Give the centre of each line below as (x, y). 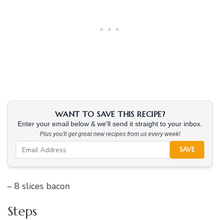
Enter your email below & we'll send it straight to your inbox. (110, 124)
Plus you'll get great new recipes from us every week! (110, 134)
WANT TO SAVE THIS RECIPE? (110, 114)
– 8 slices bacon (39, 186)
